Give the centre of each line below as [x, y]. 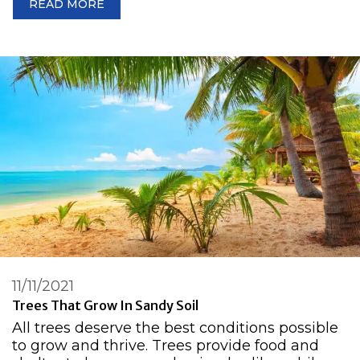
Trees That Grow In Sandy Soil [105, 305]
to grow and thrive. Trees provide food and [166, 345]
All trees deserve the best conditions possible [175, 327]
